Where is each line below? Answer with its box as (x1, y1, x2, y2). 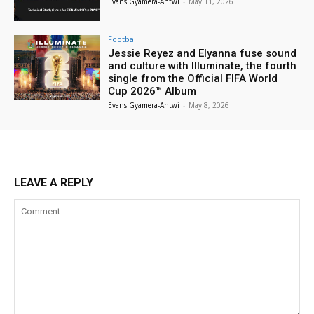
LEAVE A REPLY (14, 175, 93, 189)
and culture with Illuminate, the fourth (108, 59, 297, 72)
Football (108, 33, 139, 44)
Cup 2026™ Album (108, 84, 197, 97)
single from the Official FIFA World (108, 71, 278, 85)
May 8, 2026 (189, 100, 230, 110)
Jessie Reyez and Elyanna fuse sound (108, 46, 297, 60)
